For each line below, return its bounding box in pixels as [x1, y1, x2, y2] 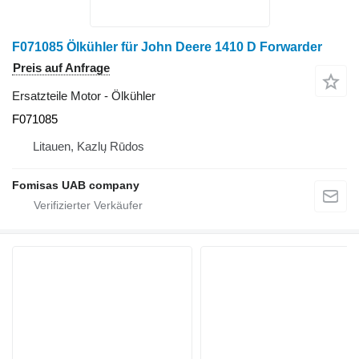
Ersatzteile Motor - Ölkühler [12, 89, 155, 103]
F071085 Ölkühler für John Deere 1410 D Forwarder [12, 40, 322, 54]
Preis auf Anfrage [13, 61, 110, 75]
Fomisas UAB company [12, 179, 139, 192]
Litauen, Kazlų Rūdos [33, 139, 144, 154]
